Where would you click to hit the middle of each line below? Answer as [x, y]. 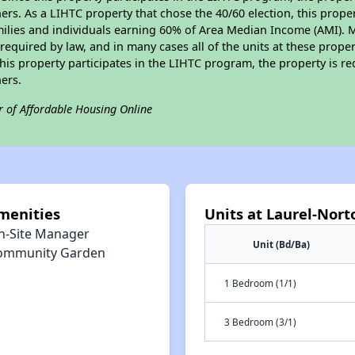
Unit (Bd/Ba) [281, 244]
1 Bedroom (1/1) [260, 283]
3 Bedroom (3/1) [260, 322]
